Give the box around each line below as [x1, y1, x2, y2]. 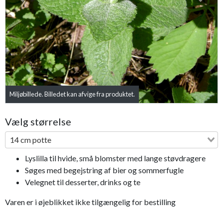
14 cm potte [10, 135, 51, 145]
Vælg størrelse [5, 115, 71, 128]
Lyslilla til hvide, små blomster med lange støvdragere [25, 153, 206, 163]
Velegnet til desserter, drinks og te [25, 177, 140, 187]
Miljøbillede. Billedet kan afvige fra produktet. [9, 90, 135, 99]
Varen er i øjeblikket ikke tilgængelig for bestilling [5, 197, 176, 207]
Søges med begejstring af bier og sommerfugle [25, 165, 184, 175]
